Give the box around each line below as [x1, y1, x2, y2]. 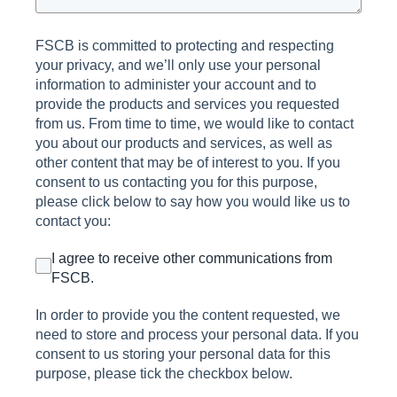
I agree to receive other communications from [51, 251, 332, 266]
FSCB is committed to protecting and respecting [35, 38, 334, 53]
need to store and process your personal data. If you [35, 327, 359, 342]
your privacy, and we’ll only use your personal [35, 58, 321, 73]
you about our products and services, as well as [35, 136, 332, 151]
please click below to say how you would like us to [35, 194, 350, 209]
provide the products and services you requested [35, 97, 339, 112]
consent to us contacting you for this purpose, [35, 175, 317, 190]
